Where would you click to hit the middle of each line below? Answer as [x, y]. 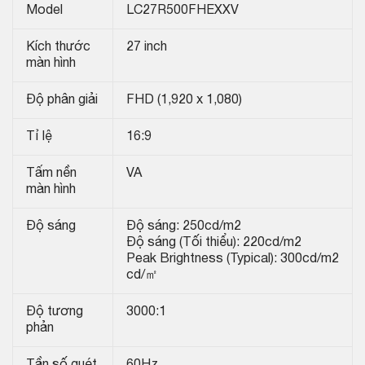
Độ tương [55, 312]
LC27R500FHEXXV [182, 11]
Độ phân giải [62, 101]
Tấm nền [51, 174]
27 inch [147, 48]
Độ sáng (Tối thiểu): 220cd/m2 [214, 243]
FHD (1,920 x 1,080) [184, 101]
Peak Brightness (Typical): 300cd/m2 [233, 259]
